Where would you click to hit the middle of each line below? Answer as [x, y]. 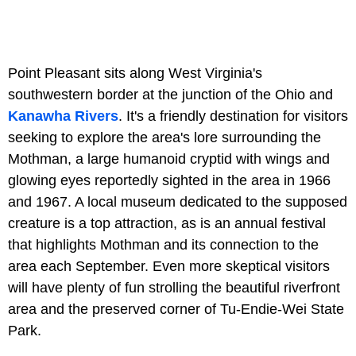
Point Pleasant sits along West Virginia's [135, 74]
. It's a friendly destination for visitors [233, 116]
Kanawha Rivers [63, 116]
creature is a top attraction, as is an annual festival [167, 224]
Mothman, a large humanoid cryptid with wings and [169, 159]
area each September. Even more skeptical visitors [169, 267]
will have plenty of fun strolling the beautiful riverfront [174, 288]
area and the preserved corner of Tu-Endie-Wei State [176, 310]
